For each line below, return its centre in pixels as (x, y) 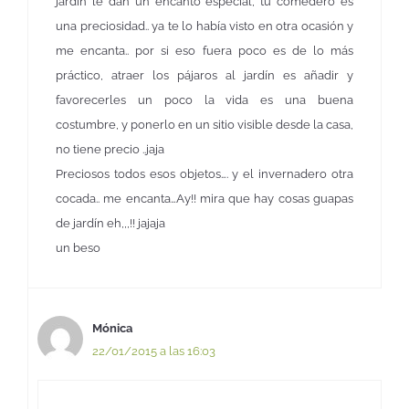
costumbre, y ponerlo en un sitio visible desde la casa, (204, 125)
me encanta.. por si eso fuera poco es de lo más (204, 51)
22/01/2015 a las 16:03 (154, 351)
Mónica (112, 329)
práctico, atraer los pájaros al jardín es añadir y (204, 76)
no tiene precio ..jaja (110, 150)
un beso (78, 248)
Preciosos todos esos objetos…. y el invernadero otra (204, 174)
